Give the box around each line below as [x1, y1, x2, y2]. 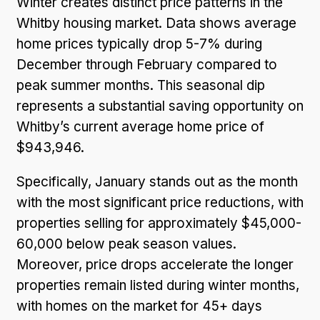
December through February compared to [16, 56, 277, 73]
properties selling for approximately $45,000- [16, 214, 301, 231]
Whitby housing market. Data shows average [16, 14, 296, 31]
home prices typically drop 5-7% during [16, 35, 262, 52]
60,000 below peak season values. [16, 235, 236, 252]
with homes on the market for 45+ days [16, 297, 262, 314]
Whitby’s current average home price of [16, 118, 264, 135]
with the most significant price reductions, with [16, 194, 304, 211]
